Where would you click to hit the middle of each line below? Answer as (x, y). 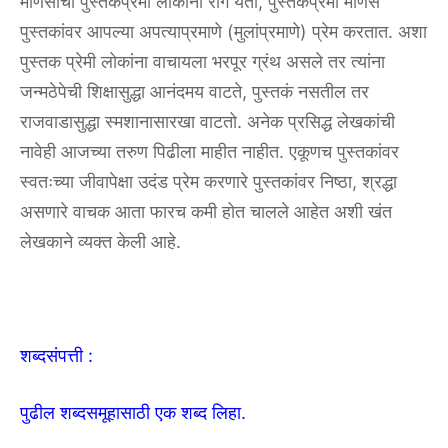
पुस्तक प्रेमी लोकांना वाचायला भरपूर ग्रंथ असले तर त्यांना (202, 61)
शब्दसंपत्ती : (56, 355)
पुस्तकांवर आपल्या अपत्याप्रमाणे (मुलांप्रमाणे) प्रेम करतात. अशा (223, 31)
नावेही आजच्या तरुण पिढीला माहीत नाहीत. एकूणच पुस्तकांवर (209, 151)
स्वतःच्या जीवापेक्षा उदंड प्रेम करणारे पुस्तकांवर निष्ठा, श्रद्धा (208, 181)
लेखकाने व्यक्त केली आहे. (100, 241)
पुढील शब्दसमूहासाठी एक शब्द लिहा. (133, 412)
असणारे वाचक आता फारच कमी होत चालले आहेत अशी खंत (206, 211)
